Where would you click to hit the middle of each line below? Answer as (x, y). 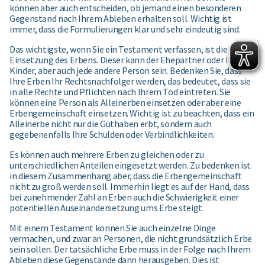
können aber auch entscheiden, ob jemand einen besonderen (125, 8)
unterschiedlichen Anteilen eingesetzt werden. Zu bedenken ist (130, 165)
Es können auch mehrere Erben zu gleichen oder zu (107, 155)
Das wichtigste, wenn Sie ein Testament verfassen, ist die (119, 49)
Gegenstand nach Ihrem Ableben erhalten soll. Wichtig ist (121, 19)
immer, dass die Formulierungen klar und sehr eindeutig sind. (125, 29)
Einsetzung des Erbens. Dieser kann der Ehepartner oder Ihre (125, 60)
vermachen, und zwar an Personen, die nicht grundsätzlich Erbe (131, 239)
